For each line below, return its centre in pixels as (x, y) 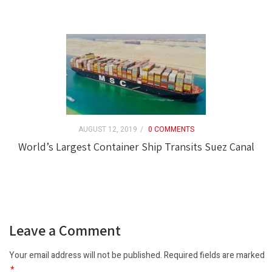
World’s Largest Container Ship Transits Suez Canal (136, 147)
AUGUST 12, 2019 (107, 130)
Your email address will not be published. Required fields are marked (137, 256)
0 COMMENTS (171, 130)
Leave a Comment (65, 230)
